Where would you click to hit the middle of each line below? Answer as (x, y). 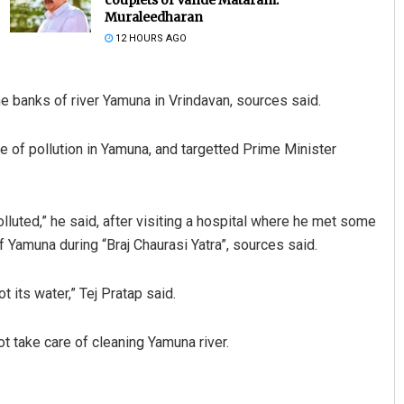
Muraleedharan (153, 17)
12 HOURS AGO (149, 38)
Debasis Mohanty (277, 202)
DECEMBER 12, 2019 (264, 234)
